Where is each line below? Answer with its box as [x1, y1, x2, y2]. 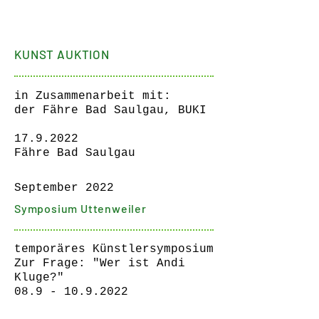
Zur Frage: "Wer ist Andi [14, 257, 185, 270]
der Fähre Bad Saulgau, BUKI [14, 104, 206, 117]
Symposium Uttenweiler [14, 202, 147, 215]
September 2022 [14, 182, 114, 194]
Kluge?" [14, 271, 64, 284]
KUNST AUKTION [14, 47, 110, 61]
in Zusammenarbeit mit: [14, 90, 171, 103]
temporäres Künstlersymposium [14, 243, 214, 256]
